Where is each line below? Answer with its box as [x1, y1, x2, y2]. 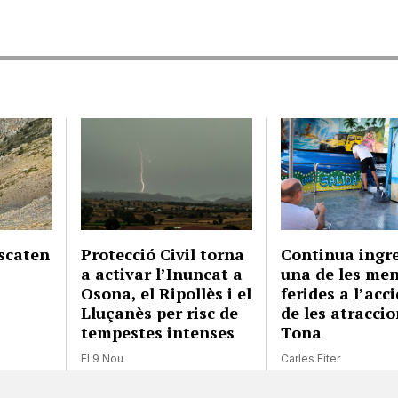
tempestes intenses [81, 321, 235, 343]
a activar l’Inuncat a [81, 262, 243, 284]
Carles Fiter [281, 351, 341, 365]
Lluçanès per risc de [81, 301, 239, 323]
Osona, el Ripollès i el [81, 282, 252, 304]
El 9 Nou [81, 351, 124, 365]
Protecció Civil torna [81, 243, 245, 265]
